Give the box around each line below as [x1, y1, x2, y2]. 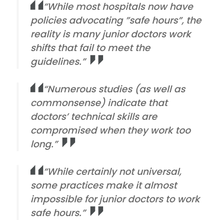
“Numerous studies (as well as [43, 82, 186, 96]
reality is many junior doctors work [30, 27, 192, 41]
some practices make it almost [30, 178, 177, 192]
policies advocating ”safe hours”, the [30, 13, 202, 27]
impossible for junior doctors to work [30, 192, 200, 206]
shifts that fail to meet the [30, 41, 151, 55]
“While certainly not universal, [43, 165, 182, 178]
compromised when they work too [30, 123, 191, 137]
